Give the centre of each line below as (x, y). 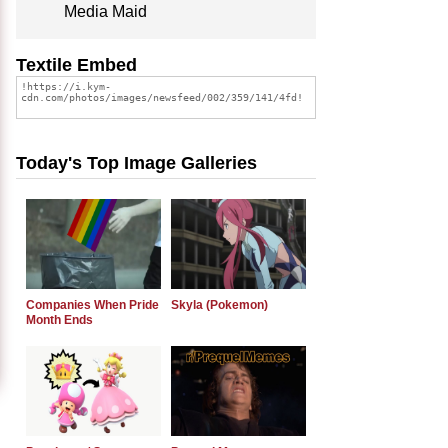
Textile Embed (76, 64)
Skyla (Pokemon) (219, 304)
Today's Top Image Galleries (136, 162)
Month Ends (59, 319)
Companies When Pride (92, 304)
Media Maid (105, 11)
